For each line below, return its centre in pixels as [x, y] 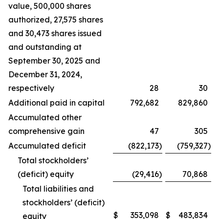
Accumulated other [45, 117]
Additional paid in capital [56, 103]
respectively [31, 88]
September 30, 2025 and [54, 61]
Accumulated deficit [47, 146]
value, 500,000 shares [50, 6]
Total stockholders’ [53, 160]
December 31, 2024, [45, 74]
